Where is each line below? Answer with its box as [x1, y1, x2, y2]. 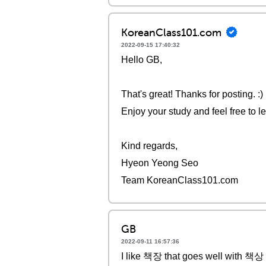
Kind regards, [121, 141, 178, 151]
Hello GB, [121, 55, 162, 65]
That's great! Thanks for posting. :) [121, 89, 263, 99]
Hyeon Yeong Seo [121, 158, 198, 168]
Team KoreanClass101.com [121, 175, 238, 185]
